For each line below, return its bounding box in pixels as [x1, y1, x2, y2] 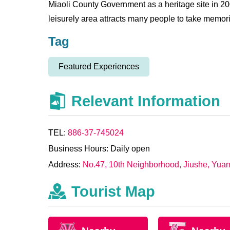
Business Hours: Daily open [48, 144, 150, 154]
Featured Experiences [59, 62, 140, 71]
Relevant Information [71, 93, 221, 110]
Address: [48, 160, 83, 169]
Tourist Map [71, 183, 156, 200]
